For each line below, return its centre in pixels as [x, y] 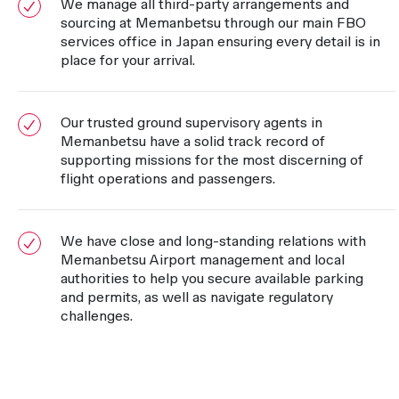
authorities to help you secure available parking [212, 279]
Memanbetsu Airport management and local [203, 260]
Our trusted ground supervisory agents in [191, 123]
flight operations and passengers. [168, 179]
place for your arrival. [128, 61]
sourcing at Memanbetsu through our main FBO [213, 23]
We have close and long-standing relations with [213, 241]
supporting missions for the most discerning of [212, 160]
